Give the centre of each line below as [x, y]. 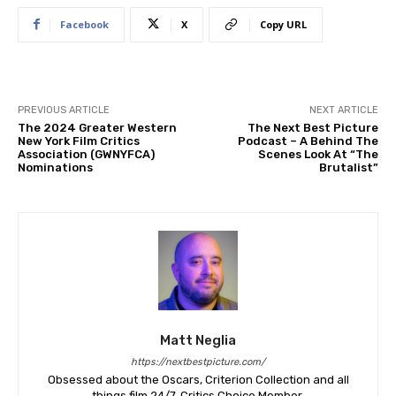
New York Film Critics [79, 141]
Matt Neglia [198, 340]
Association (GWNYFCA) [86, 154]
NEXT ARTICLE [343, 110]
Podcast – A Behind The [308, 141]
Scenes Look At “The [318, 154]
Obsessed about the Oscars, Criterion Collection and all [198, 379]
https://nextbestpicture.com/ [198, 362]
